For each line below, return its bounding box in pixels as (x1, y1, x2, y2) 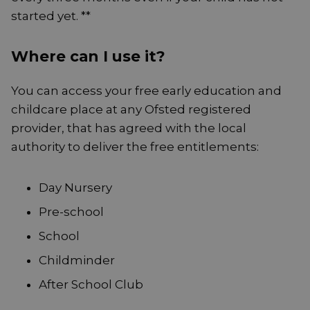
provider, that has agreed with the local (11, 121, 246, 136)
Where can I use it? (11, 47, 165, 66)
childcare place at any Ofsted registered (11, 102, 251, 117)
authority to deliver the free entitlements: (11, 140, 259, 154)
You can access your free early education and (11, 84, 282, 98)
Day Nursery (39, 181, 112, 195)
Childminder (39, 253, 115, 268)
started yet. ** (11, 9, 91, 24)
